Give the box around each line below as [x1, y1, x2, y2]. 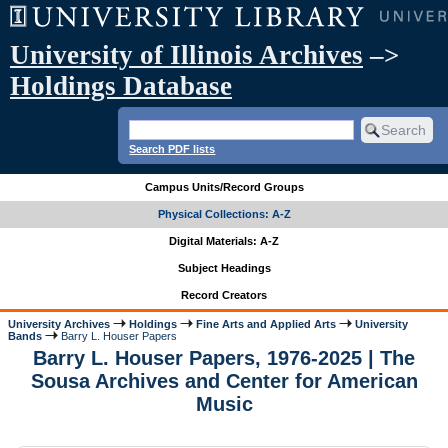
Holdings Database [10, 71, 232, 101]
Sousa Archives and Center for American [30, 370, 418, 393]
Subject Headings [177, 262, 271, 275]
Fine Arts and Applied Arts [196, 317, 337, 330]
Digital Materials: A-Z [169, 235, 279, 248]
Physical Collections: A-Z [157, 208, 291, 221]
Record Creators [181, 289, 267, 302]
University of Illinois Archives [10, 40, 363, 70]
